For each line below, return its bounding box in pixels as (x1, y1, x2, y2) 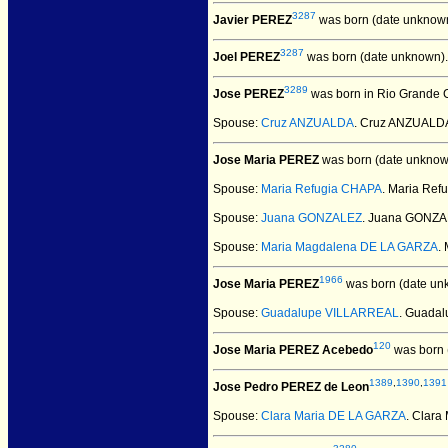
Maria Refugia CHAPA (261, 182, 382, 196)
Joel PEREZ (213, 50, 280, 64)
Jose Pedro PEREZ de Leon (213, 380, 369, 394)
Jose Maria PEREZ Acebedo (213, 343, 373, 357)
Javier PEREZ (213, 13, 292, 27)
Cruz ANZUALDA (261, 116, 354, 130)
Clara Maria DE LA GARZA (261, 409, 406, 423)
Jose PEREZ (213, 87, 284, 101)
